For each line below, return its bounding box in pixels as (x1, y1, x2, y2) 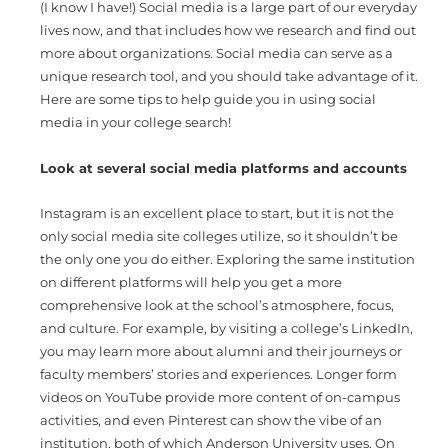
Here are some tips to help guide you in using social (40, 92, 376, 108)
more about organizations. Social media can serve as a (40, 46, 393, 62)
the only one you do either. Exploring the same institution (40, 252, 415, 267)
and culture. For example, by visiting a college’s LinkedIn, (40, 321, 413, 336)
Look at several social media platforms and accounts (40, 160, 407, 176)
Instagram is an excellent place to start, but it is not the (40, 206, 394, 221)
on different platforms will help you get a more (40, 275, 342, 290)
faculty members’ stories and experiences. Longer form (40, 367, 397, 382)
